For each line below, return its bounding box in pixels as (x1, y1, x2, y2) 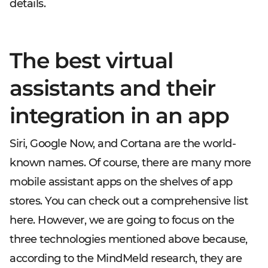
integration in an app (10, 102, 229, 129)
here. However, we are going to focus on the (10, 214, 234, 227)
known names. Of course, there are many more (10, 156, 251, 169)
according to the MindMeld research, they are (10, 252, 242, 265)
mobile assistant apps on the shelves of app (10, 175, 233, 188)
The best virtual (10, 47, 173, 74)
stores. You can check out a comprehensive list (10, 194, 248, 208)
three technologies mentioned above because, (10, 233, 248, 246)
